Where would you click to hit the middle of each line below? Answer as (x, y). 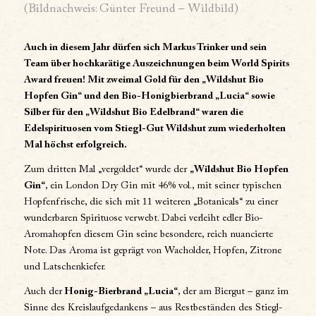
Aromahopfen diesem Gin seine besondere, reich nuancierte (148, 235)
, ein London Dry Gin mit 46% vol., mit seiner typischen (163, 186)
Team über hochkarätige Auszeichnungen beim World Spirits (156, 64)
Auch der (43, 292)
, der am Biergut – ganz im (233, 292)
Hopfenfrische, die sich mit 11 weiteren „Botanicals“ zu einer (151, 202)
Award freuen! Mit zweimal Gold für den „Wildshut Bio (144, 80)
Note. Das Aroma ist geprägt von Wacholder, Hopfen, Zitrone (152, 251)
